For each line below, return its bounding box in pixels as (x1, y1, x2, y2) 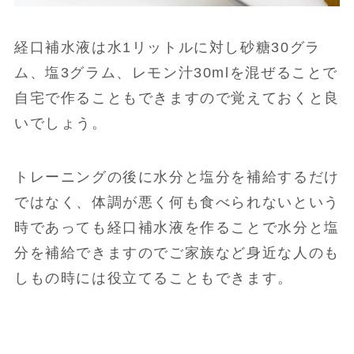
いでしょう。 (13, 115, 107, 132)
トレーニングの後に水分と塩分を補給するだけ (13, 168, 340, 185)
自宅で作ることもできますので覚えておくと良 (13, 90, 340, 107)
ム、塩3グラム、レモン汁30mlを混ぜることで (13, 65, 339, 81)
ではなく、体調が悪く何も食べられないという (13, 194, 340, 210)
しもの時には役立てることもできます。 (13, 269, 293, 286)
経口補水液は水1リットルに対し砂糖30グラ (13, 40, 321, 56)
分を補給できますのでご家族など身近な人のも (13, 244, 340, 261)
